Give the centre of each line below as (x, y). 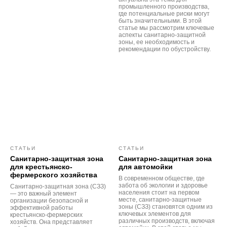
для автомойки (146, 167)
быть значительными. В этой (160, 21)
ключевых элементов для (155, 214)
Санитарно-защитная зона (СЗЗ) (58, 187)
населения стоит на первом (159, 193)
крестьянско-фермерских (46, 215)
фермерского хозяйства (54, 175)
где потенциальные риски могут (164, 14)
